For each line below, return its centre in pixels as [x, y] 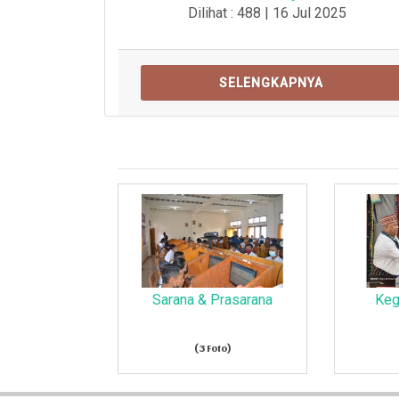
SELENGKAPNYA [271, 83]
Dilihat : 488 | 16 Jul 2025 [267, 13]
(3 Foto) [212, 348]
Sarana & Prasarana [213, 300]
